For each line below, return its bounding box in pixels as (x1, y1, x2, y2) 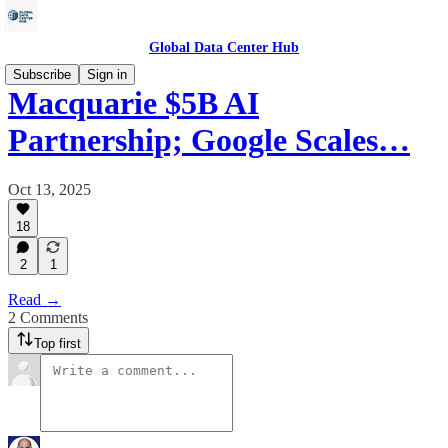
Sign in (87, 67, 127, 82)
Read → (8, 291, 61, 308)
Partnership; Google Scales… (8, 122, 410, 159)
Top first (34, 336, 81, 351)
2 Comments (8, 309, 88, 326)
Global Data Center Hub (149, 40, 299, 55)
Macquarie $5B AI (8, 85, 259, 122)
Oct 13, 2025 (8, 180, 91, 198)
